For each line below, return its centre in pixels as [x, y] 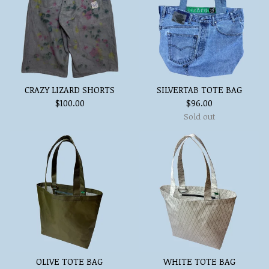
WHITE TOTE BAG [199, 261]
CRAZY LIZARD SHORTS [70, 90]
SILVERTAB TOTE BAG [199, 90]
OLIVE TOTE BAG [70, 261]
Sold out [199, 116]
